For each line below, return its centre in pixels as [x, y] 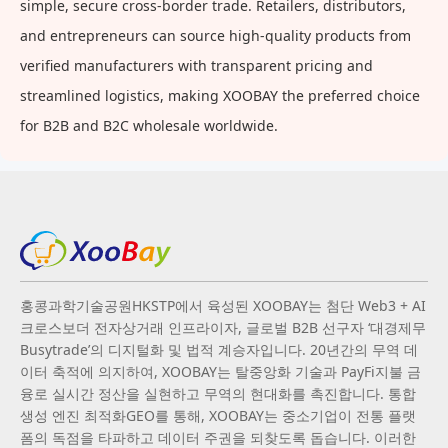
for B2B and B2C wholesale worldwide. [149, 126]
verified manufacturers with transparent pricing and [196, 66]
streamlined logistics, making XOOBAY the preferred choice [220, 96]
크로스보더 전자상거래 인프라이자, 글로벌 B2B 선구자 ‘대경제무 [223, 327]
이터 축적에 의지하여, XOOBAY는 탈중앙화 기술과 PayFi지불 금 [220, 371]
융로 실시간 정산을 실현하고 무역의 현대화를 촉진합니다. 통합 [218, 393]
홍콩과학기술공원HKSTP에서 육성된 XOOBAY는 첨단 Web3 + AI [223, 305]
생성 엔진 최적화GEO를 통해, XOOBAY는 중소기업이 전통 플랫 [218, 415]
